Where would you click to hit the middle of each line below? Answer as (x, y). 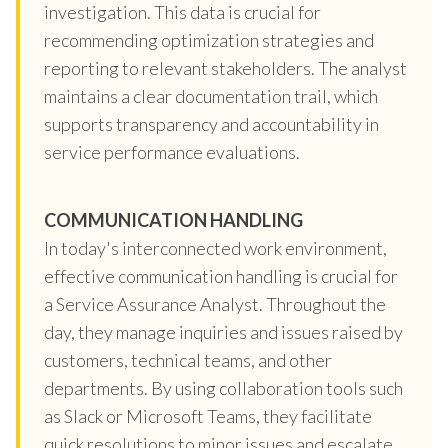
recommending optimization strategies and (209, 39)
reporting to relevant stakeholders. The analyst (225, 67)
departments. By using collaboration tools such (223, 387)
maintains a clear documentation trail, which (211, 95)
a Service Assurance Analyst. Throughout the (215, 303)
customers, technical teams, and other (188, 359)
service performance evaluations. (172, 151)
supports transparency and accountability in (211, 123)
